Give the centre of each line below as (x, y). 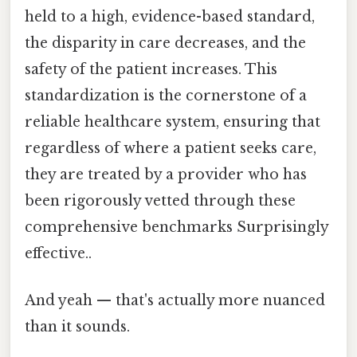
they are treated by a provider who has (166, 174)
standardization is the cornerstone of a (166, 95)
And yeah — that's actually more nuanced (175, 301)
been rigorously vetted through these (160, 200)
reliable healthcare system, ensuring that (173, 122)
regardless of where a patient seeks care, (171, 148)
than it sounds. (77, 327)
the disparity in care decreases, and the (165, 43)
